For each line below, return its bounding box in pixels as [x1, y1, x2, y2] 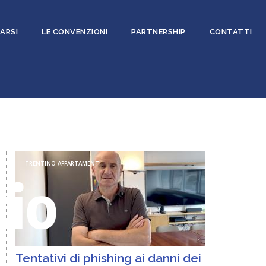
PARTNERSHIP [131, 27, 186, 36]
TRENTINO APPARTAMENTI [25, 160, 102, 168]
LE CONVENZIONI [42, 27, 108, 36]
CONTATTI [209, 27, 252, 36]
